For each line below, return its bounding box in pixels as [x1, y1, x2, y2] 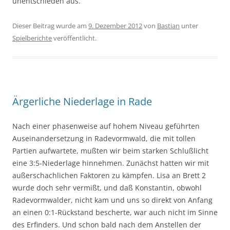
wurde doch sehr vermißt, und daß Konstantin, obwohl [12, 182, 202, 193]
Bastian [157, 21, 180, 30]
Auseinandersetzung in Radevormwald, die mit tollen [12, 133, 196, 143]
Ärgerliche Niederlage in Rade [12, 94, 152, 108]
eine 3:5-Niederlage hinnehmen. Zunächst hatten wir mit [12, 158, 209, 168]
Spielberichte [12, 33, 52, 43]
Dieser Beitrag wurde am [12, 21, 88, 30]
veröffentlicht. [52, 33, 97, 43]
